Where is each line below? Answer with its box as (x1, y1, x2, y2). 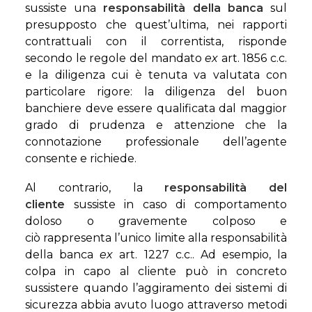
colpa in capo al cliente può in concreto (25, 265, 287, 278)
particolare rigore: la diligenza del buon (25, 85, 287, 98)
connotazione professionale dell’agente (25, 135, 287, 148)
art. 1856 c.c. (218, 52, 287, 65)
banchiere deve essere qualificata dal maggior (25, 102, 287, 115)
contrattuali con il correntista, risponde (25, 35, 287, 48)
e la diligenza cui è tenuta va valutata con (25, 68, 287, 81)
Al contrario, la (25, 181, 165, 194)
